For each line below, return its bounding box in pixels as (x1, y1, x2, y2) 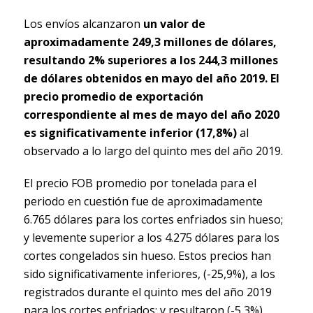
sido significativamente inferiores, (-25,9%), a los (23, 265, 275, 282)
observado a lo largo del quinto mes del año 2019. (23, 143, 283, 159)
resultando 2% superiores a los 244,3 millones (23, 52, 278, 68)
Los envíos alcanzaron (23, 15, 143, 31)
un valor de (143, 15, 205, 31)
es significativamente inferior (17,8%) (23, 124, 237, 140)
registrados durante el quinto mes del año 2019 (23, 284, 272, 300)
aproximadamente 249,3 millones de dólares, (23, 34, 277, 50)
